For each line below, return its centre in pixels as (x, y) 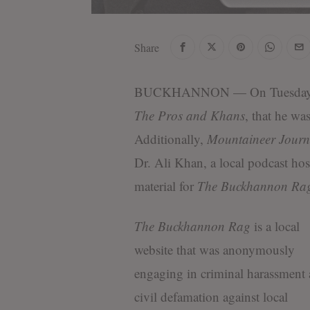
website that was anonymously (214, 250)
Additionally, (170, 139)
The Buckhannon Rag (192, 226)
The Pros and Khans (189, 116)
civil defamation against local (211, 297)
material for (165, 186)
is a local (275, 226)
